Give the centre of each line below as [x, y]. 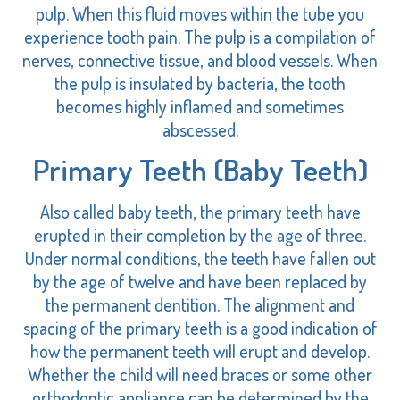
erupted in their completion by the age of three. [200, 235]
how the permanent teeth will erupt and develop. [200, 351]
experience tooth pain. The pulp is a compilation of [200, 37]
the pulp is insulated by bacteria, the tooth [200, 83]
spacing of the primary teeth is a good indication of [200, 328]
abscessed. [200, 129]
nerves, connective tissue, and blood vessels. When [200, 60]
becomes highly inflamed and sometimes [200, 106]
